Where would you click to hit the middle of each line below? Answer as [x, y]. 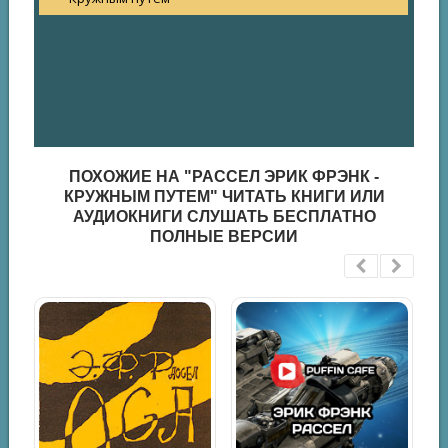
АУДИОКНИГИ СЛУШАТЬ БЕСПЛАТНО [224, 217]
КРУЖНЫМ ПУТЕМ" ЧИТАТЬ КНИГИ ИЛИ [224, 197]
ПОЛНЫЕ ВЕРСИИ [224, 237]
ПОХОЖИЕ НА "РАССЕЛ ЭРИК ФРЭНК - [224, 177]
